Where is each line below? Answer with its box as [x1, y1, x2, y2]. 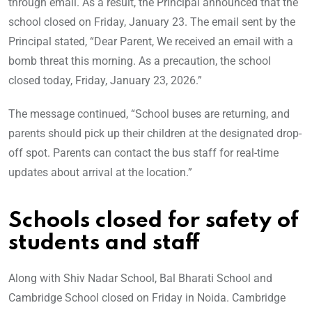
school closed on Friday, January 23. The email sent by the [8, 15, 295, 29]
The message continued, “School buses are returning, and [8, 107, 290, 121]
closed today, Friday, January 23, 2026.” [8, 74, 202, 88]
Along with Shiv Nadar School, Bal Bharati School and [8, 272, 272, 286]
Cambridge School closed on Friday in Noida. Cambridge [8, 291, 286, 305]
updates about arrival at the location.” [8, 166, 192, 180]
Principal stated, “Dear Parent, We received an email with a [8, 35, 293, 49]
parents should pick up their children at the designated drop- [8, 127, 302, 141]
